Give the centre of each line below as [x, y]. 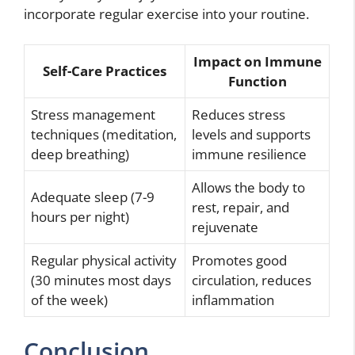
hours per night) [80, 216]
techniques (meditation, [104, 134]
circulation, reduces [252, 280]
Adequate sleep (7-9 [93, 197]
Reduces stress [239, 114]
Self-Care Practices [105, 71]
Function [257, 81]
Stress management [93, 114]
